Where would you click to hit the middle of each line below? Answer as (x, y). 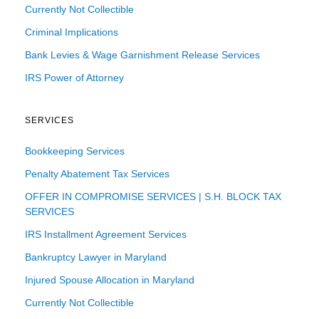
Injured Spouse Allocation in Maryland (110, 279)
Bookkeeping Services (75, 151)
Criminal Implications (72, 32)
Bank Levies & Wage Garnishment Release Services (142, 54)
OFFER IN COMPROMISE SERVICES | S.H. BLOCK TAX (153, 196)
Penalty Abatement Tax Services (97, 173)
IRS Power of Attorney (74, 77)
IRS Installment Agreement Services (106, 234)
